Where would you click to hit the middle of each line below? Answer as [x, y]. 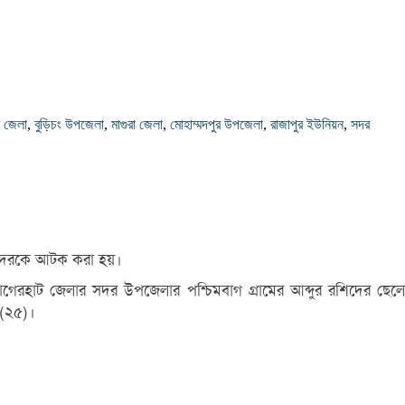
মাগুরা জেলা [137, 124]
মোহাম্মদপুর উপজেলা [217, 124]
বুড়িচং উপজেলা [69, 124]
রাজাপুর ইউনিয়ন [307, 124]
